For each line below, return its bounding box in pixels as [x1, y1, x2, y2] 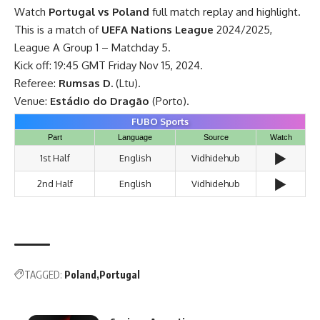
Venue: [14, 94, 50, 108]
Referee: [14, 76, 59, 90]
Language [118, 132, 152, 141]
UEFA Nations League [101, 22, 216, 36]
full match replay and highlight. [149, 4, 301, 19]
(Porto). [149, 94, 189, 108]
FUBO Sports [131, 115, 189, 127]
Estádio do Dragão [50, 94, 149, 108]
